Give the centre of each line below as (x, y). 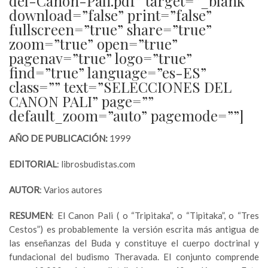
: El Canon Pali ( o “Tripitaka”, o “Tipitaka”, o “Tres (155, 216)
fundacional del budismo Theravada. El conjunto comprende (134, 257)
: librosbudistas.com (96, 164)
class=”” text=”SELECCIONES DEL (120, 87)
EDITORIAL (33, 164)
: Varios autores (71, 190)
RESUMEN (30, 216)
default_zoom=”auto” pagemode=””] (127, 116)
